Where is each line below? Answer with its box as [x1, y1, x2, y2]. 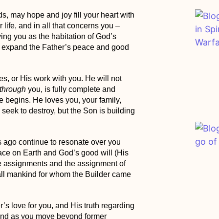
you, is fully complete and [25, 85, 115, 94]
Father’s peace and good [42, 43, 129, 52]
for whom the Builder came [36, 170, 131, 179]
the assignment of [64, 159, 126, 168]
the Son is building [70, 107, 135, 115]
